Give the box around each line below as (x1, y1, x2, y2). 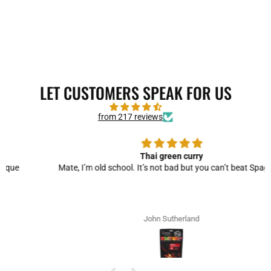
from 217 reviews (98, 112, 163, 122)
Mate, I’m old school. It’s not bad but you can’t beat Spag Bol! (22, 162, 249, 172)
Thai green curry (104, 151, 167, 161)
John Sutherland (108, 214, 163, 223)
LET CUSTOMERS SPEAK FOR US (39, 80, 232, 105)
